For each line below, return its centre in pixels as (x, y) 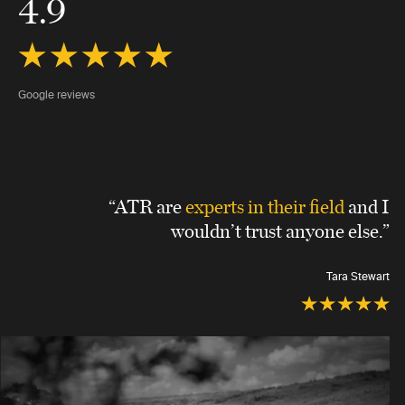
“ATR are (147, 205)
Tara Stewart (358, 276)
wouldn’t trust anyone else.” (280, 230)
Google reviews (57, 94)
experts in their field (265, 205)
